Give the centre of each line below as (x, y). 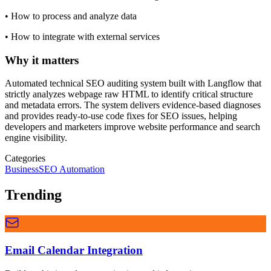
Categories (25, 158)
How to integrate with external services (85, 36)
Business (22, 169)
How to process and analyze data (74, 16)
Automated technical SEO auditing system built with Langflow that (133, 83)
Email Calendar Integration (74, 250)
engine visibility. (36, 138)
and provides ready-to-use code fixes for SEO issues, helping (121, 116)
